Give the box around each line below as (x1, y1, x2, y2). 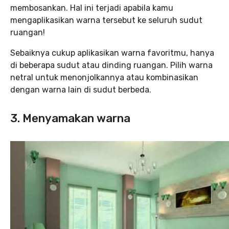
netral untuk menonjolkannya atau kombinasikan (10, 73, 198, 82)
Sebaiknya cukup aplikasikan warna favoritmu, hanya (10, 48, 214, 58)
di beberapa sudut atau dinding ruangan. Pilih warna (10, 60, 213, 70)
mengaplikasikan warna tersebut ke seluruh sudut (10, 15, 202, 25)
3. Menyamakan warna (10, 111, 130, 125)
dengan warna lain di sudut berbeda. (10, 85, 151, 95)
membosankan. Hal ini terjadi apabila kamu (10, 3, 173, 13)
